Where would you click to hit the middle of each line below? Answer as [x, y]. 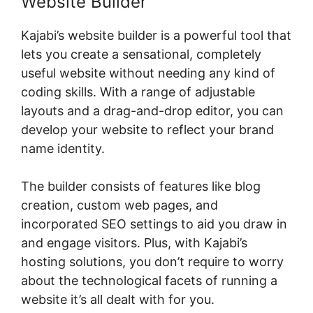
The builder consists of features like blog [141, 186]
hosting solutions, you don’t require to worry [152, 261]
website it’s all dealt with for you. [118, 299]
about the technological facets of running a [149, 280]
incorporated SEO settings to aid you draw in [154, 224]
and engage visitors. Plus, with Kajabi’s [134, 242]
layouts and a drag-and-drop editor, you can [152, 110]
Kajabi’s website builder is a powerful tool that [156, 35]
